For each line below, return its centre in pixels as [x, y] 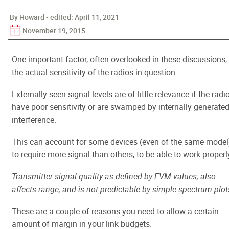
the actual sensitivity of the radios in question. [95, 72]
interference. [34, 120]
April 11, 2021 [97, 17]
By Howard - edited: [42, 17]
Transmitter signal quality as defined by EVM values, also [114, 176]
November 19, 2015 [54, 30]
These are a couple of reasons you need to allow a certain [115, 211]
